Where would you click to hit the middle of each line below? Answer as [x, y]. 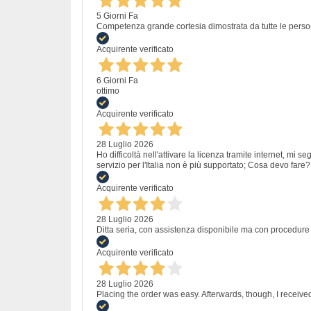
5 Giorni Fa [117, 16]
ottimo [108, 91]
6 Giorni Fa [117, 80]
